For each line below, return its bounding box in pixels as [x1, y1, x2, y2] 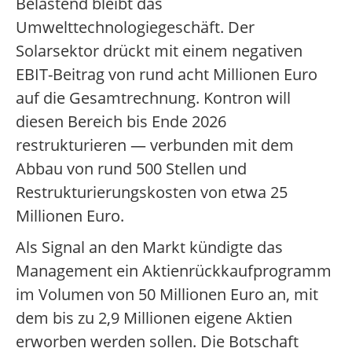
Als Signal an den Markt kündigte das [16, 236, 283, 258]
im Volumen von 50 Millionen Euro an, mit [16, 284, 318, 306]
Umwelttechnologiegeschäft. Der [16, 16, 255, 38]
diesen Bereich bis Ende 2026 [16, 111, 226, 133]
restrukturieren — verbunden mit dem [16, 134, 294, 156]
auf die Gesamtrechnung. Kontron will [16, 87, 291, 109]
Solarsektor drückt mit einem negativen [16, 40, 302, 62]
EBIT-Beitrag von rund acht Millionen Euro [16, 64, 317, 86]
